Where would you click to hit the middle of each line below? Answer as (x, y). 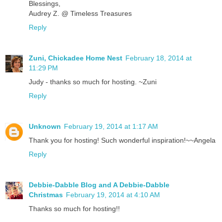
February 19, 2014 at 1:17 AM (111, 127)
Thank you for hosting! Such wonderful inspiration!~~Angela (122, 140)
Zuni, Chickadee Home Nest (76, 58)
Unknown (45, 127)
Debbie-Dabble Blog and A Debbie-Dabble (99, 185)
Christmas (46, 195)
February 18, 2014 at (159, 58)
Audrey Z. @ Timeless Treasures (80, 14)
